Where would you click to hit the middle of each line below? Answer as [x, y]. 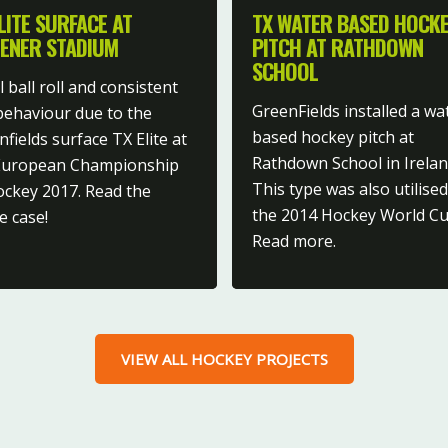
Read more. [293, 240]
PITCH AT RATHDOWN [337, 46]
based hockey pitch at [332, 136]
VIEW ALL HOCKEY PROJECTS [224, 358]
